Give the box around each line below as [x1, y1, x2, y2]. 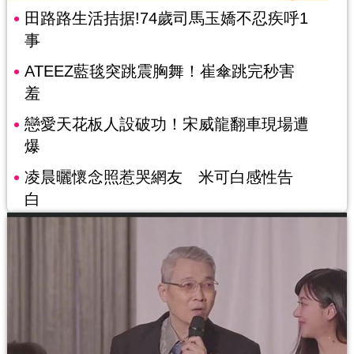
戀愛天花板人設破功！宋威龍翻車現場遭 [24, 115, 309, 134]
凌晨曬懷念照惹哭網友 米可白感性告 [24, 168, 293, 186]
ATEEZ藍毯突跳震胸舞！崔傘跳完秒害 [24, 62, 295, 81]
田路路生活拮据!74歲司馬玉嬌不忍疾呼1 [24, 9, 308, 28]
